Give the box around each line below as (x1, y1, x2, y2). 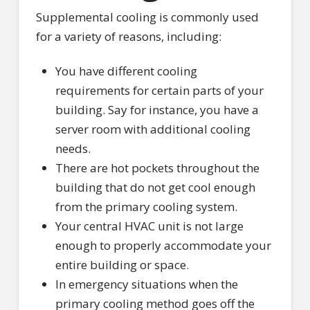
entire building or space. (55, 257, 189, 273)
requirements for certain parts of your (55, 82, 264, 99)
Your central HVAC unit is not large (55, 218, 244, 235)
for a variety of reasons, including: (35, 28, 221, 44)
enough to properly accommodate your (55, 237, 271, 254)
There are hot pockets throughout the (55, 160, 259, 176)
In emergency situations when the (55, 276, 238, 293)
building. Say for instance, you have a (55, 102, 259, 118)
